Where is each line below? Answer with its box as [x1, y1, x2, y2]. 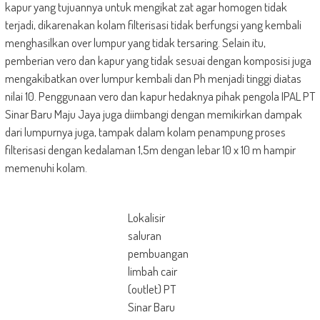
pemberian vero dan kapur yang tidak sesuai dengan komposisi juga [4, 53, 311, 68]
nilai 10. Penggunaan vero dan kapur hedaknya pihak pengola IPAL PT [4, 89, 315, 104]
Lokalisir [127, 210, 165, 225]
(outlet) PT [127, 281, 176, 296]
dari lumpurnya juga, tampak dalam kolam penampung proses [4, 124, 286, 139]
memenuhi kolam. [4, 160, 87, 175]
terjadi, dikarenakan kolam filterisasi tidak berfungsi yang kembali [4, 17, 301, 32]
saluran [127, 228, 161, 243]
